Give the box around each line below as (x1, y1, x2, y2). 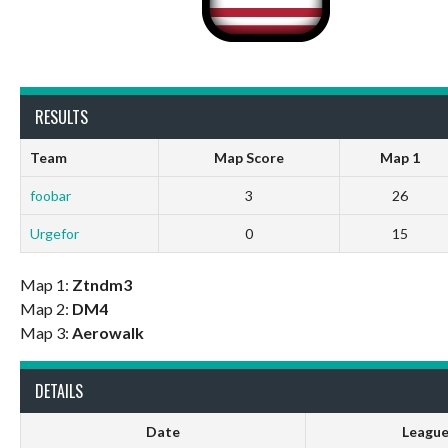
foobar (29, 187, 71, 205)
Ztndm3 (72, 275, 132, 295)
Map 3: (20, 323, 72, 343)
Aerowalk (72, 323, 144, 343)
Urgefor (29, 225, 79, 243)
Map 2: (20, 299, 72, 319)
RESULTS (35, 105, 88, 130)
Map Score (214, 149, 284, 167)
